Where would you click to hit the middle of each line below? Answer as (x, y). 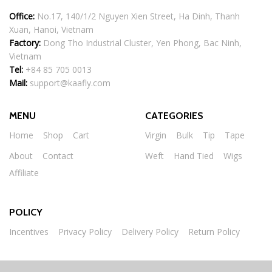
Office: (22, 16)
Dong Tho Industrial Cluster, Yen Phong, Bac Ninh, (141, 42)
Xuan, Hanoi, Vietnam (51, 29)
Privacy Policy (85, 231)
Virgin (156, 135)
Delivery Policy (150, 231)
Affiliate (24, 172)
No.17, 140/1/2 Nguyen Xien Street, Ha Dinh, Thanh (137, 16)
